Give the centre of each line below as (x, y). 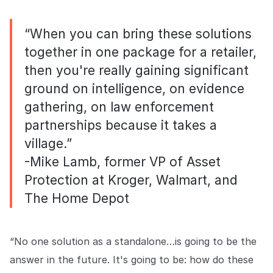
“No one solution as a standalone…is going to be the (133, 242)
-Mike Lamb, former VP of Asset (122, 162)
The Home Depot (77, 199)
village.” (48, 144)
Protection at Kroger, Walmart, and (131, 180)
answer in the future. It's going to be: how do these (132, 260)
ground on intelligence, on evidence (134, 89)
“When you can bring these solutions (138, 34)
